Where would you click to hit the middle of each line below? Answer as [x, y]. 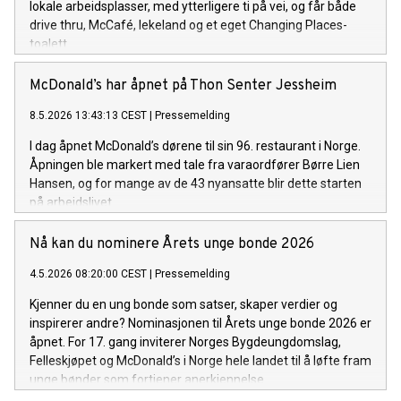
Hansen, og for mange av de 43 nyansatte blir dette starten [196, 184]
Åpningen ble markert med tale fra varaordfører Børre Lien [195, 165]
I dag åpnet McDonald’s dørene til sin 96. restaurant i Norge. [195, 146]
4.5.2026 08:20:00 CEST [88, 274]
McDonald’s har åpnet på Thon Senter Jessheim [183, 86]
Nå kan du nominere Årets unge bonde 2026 [172, 245]
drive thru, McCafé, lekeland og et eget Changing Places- [188, 26]
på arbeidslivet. [72, 203]
